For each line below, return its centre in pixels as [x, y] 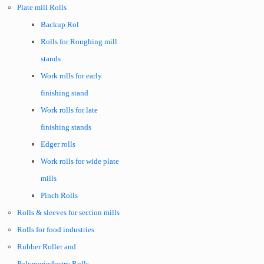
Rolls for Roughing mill [79, 42]
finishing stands [66, 127]
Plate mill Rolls [42, 7]
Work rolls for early [71, 76]
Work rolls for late [69, 110]
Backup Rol [60, 24]
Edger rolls [58, 144]
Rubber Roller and [47, 247]
